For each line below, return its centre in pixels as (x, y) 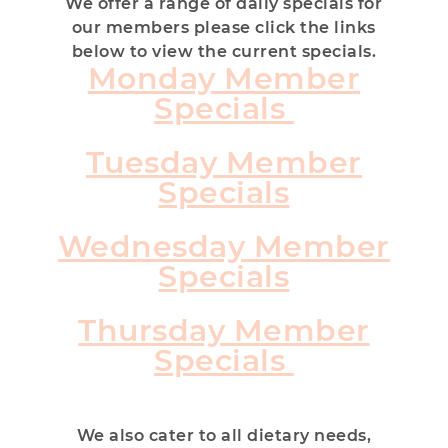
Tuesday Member (223, 163)
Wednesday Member (223, 247)
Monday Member (224, 79)
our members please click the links (223, 28)
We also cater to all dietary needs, (224, 436)
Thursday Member (224, 331)
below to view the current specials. (224, 52)
